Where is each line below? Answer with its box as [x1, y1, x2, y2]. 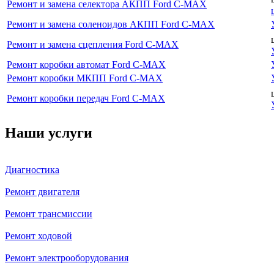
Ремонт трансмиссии [5, 208, 92, 219]
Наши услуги [5, 124, 92, 141]
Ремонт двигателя [5, 186, 80, 197]
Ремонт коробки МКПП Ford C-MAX [7, 72, 163, 83]
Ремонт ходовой [5, 230, 72, 241]
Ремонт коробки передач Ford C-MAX [7, 92, 165, 103]
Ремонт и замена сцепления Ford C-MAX [7, 39, 179, 50]
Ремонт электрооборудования [5, 252, 128, 263]
